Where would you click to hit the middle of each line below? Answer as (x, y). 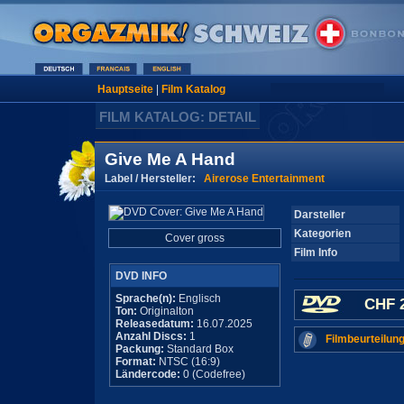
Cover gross (194, 238)
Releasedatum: (154, 324)
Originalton (165, 311)
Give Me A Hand (170, 159)
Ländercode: (147, 374)
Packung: (139, 349)
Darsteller (319, 215)
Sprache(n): (145, 298)
